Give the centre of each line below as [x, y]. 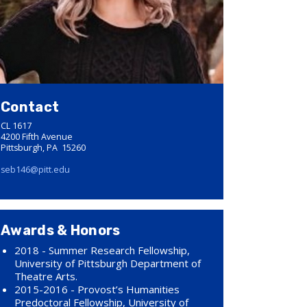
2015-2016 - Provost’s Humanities [97, 289]
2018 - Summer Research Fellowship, [102, 250]
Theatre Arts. [46, 276]
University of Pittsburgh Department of [108, 263]
